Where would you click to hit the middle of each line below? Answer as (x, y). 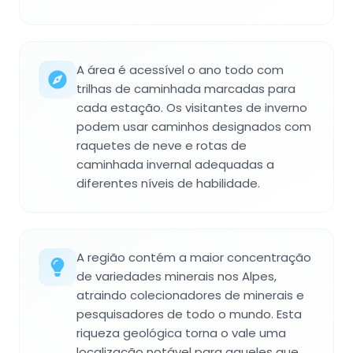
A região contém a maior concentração (194, 257)
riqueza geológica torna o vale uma (181, 333)
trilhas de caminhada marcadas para (186, 88)
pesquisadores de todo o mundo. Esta (189, 314)
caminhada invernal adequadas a (175, 164)
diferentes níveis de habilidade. (168, 183)
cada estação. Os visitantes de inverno (192, 107)
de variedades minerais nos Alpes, (176, 276)
